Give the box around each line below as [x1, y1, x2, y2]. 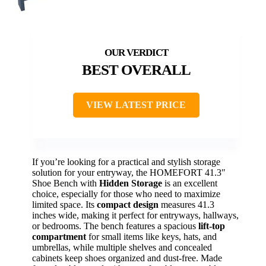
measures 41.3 [159, 199, 214, 210]
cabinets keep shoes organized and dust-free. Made [32, 252, 222, 263]
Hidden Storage [99, 178, 162, 188]
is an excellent [162, 178, 217, 188]
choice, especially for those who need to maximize [32, 188, 220, 199]
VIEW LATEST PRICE [86, 99, 186, 110]
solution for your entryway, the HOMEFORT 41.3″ [32, 167, 226, 178]
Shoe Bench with [32, 178, 99, 188]
